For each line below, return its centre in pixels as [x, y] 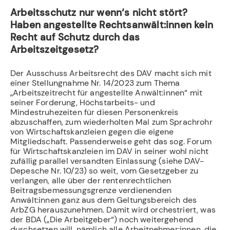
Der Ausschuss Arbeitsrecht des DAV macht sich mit [111, 73]
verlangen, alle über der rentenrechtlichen [91, 180]
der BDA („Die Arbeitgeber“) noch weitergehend [102, 219]
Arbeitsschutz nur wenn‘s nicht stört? [99, 12]
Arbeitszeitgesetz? [55, 49]
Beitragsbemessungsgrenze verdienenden [91, 190]
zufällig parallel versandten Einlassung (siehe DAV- [107, 161]
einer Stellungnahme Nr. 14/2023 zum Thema [95, 83]
